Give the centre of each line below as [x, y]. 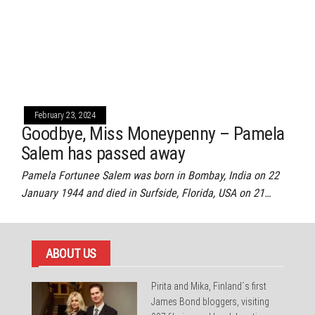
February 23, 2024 [65, 115]
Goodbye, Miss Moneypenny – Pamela [153, 134]
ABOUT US [71, 253]
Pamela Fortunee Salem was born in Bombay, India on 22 [150, 175]
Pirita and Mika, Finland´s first [209, 286]
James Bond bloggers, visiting [210, 302]
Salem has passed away [103, 153]
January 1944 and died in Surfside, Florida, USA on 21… [146, 193]
